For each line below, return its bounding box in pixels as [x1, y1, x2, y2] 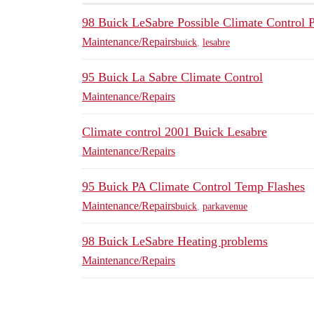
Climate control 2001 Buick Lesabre [82, 125, 267, 139]
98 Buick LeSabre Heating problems [82, 234, 268, 249]
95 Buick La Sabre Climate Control [82, 70, 263, 85]
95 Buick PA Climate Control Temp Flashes [82, 179, 305, 194]
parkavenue [203, 200, 247, 212]
